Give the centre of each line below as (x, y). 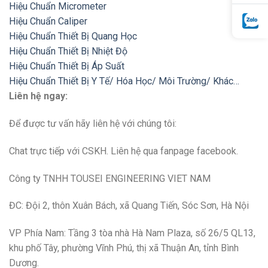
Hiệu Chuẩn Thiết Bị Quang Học (73, 36)
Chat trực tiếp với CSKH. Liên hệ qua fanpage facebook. (124, 151)
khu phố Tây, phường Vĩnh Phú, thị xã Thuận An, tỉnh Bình (124, 248)
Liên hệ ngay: (38, 96)
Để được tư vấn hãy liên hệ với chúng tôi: (93, 123)
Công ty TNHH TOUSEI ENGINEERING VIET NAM (110, 178)
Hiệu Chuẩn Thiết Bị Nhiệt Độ (68, 51)
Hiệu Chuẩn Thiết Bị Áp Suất (67, 66)
